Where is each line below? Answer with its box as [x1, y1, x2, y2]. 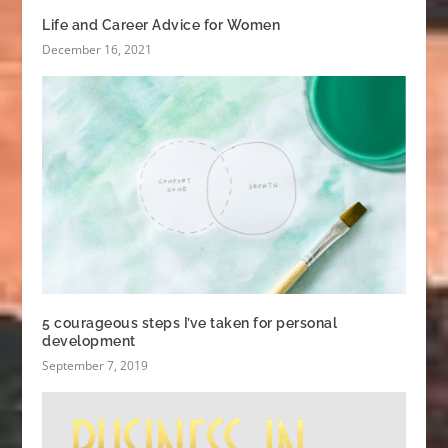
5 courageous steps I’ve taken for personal [42, 314, 338, 331]
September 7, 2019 [42, 356, 149, 374]
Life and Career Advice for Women [42, 16, 281, 33]
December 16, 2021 [42, 40, 153, 58]
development [42, 332, 136, 349]
